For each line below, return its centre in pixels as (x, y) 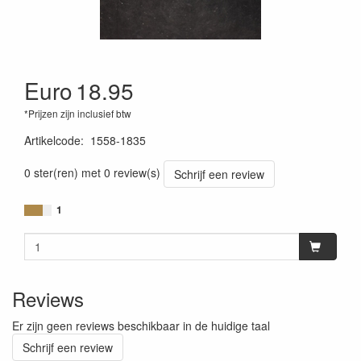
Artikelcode (52, 140)
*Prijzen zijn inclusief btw (78, 113)
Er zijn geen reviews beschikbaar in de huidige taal (141, 326)
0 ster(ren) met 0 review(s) (92, 172)
